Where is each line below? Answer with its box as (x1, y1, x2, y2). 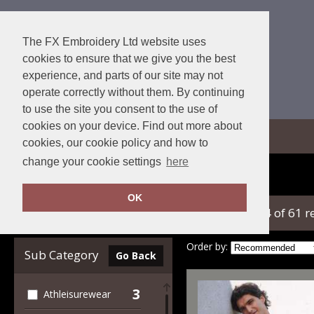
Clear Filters (25, 206, 89, 219)
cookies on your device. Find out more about (22, 120, 242, 132)
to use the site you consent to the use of (22, 103, 217, 115)
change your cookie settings (22, 156, 164, 168)
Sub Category (25, 247, 99, 263)
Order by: (186, 240, 228, 254)
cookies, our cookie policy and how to (22, 137, 208, 149)
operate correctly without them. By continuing (22, 86, 245, 98)
